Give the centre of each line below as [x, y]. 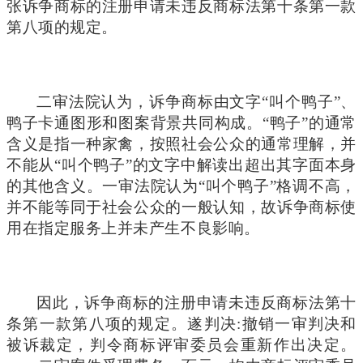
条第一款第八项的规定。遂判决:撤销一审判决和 [181, 323]
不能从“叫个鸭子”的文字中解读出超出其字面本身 [181, 164]
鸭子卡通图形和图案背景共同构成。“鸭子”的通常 [181, 122]
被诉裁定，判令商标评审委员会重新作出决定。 [181, 344]
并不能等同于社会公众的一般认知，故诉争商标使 [181, 207]
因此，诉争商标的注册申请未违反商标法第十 [196, 302]
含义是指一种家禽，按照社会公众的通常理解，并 [181, 143]
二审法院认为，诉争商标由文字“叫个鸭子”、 [196, 101]
